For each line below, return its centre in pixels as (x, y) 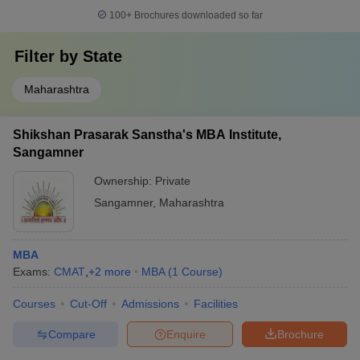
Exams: (33, 272)
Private (173, 181)
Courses (34, 304)
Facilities (216, 304)
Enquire (186, 334)
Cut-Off (88, 304)
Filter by (49, 56)
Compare (72, 334)
